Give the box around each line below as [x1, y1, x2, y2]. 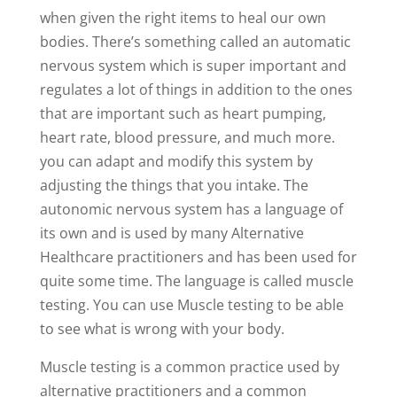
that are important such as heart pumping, [39, 103, 326, 123]
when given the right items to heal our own [39, 7, 326, 27]
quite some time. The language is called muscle [39, 270, 354, 291]
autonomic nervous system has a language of [39, 198, 343, 219]
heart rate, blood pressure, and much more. [39, 127, 335, 147]
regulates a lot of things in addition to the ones [39, 79, 353, 99]
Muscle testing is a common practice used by [39, 356, 339, 377]
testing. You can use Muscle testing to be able [39, 294, 344, 315]
